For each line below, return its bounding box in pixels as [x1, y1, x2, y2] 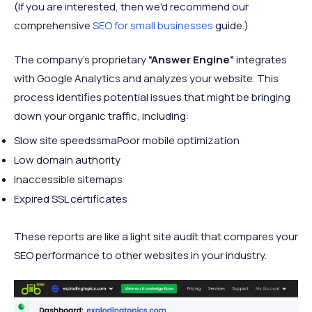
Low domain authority [14, 153, 120, 167]
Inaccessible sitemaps [14, 172, 123, 187]
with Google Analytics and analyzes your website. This [14, 71, 279, 86]
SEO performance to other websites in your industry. [14, 248, 267, 263]
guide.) [213, 18, 249, 33]
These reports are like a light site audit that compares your [14, 229, 298, 244]
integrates [234, 52, 287, 67]
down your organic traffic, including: [14, 109, 189, 123]
